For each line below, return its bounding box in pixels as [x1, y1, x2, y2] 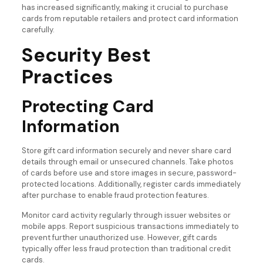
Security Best [21, 42, 151, 68]
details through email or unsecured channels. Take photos [21, 156, 234, 167]
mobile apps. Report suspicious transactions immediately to [21, 221, 239, 231]
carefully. [21, 24, 55, 35]
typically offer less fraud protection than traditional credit [21, 243, 231, 254]
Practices [21, 63, 113, 89]
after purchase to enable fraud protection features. [21, 190, 209, 200]
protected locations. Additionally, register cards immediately [21, 178, 241, 189]
